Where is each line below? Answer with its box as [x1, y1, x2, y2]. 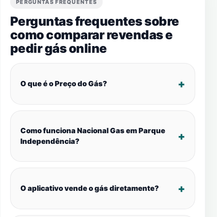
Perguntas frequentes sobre [10, 14, 179, 29]
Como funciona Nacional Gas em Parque [20, 126, 165, 135]
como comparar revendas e [10, 27, 173, 42]
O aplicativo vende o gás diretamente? [20, 184, 159, 193]
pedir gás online [10, 41, 107, 56]
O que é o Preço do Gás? [20, 79, 107, 88]
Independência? [20, 137, 79, 146]
